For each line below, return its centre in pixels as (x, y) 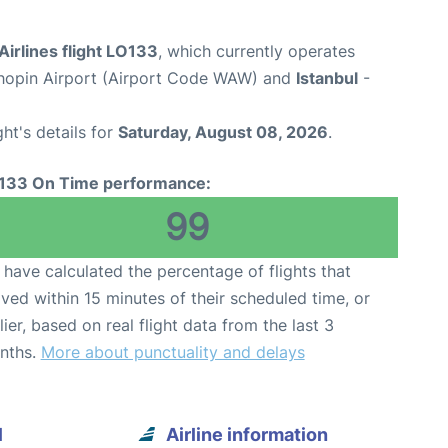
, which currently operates (256, 50)
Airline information (247, 434)
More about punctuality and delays (172, 351)
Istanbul (327, 77)
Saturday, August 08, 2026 (223, 131)
